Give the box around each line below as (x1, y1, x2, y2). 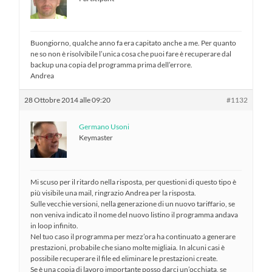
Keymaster (79, 132, 114, 142)
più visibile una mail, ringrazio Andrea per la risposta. (30, 188, 197, 197)
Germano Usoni (79, 121, 130, 131)
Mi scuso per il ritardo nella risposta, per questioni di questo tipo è (30, 177, 237, 186)
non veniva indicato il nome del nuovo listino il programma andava (30, 209, 239, 219)
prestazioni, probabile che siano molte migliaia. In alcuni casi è (30, 242, 225, 252)
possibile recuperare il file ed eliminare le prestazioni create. (30, 253, 219, 263)
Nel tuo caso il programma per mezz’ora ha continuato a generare (30, 231, 236, 241)
